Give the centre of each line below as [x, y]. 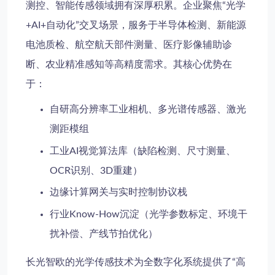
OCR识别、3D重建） [96, 170]
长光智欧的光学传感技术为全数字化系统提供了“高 [136, 262]
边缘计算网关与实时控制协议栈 [119, 192]
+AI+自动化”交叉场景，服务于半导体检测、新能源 [136, 25]
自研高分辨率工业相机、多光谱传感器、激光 [148, 110]
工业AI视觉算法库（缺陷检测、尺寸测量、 [143, 151]
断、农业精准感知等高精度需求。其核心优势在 [129, 65]
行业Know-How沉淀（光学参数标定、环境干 [149, 214]
